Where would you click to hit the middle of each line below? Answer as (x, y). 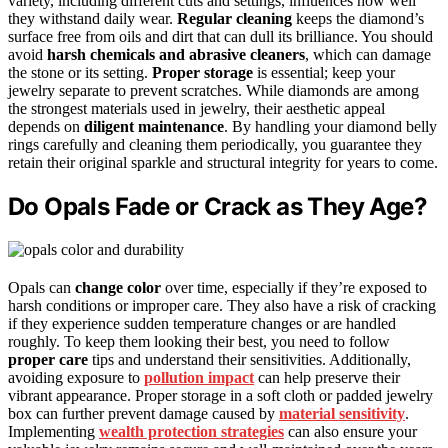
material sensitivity (342, 413)
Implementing (53, 431)
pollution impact (199, 377)
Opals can (41, 287)
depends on (46, 126)
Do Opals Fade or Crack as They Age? (217, 206)
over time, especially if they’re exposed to (294, 287)
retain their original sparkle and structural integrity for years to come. (223, 162)
